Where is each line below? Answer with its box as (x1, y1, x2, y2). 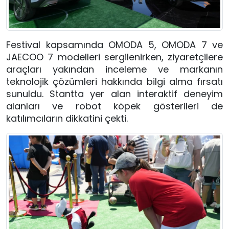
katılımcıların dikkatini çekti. (6, 112, 128, 125)
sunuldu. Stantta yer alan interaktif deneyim (6, 87, 223, 101)
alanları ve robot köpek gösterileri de (6, 100, 223, 113)
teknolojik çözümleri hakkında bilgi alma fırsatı (6, 75, 223, 88)
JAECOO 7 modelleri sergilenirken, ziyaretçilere (6, 51, 223, 64)
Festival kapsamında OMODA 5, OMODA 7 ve (6, 38, 223, 52)
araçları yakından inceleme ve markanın (6, 63, 223, 76)
